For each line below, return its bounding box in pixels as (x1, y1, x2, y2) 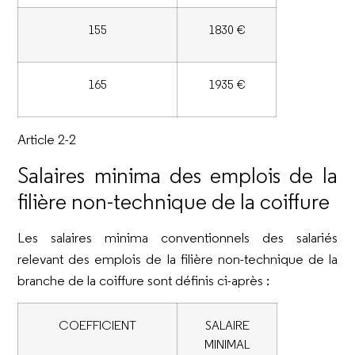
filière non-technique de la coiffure (17, 187, 330, 216)
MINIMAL (204, 336, 250, 353)
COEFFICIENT (59, 317, 137, 334)
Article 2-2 (17, 131, 77, 149)
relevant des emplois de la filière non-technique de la (17, 250, 338, 268)
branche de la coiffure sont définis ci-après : (17, 271, 270, 289)
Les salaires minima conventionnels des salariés (17, 228, 338, 246)
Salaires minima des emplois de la (17, 161, 338, 189)
